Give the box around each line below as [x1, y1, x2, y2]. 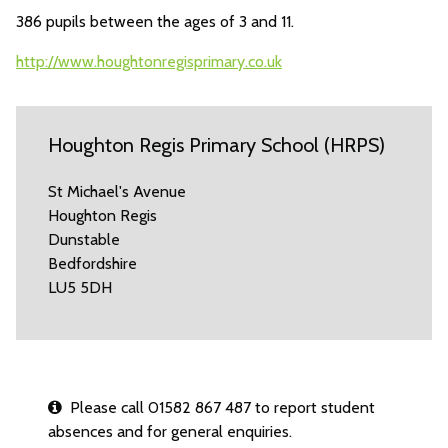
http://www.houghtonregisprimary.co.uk [16, 52, 282, 71]
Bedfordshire [48, 254, 137, 273]
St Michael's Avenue [48, 182, 186, 201]
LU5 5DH [48, 278, 112, 297]
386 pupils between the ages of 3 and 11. [16, 12, 294, 31]
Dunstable [48, 230, 120, 249]
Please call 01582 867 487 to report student [62, 398, 375, 417]
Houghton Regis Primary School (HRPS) [48, 133, 385, 157]
